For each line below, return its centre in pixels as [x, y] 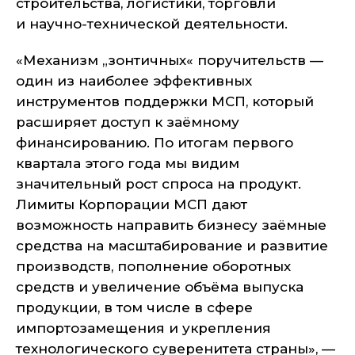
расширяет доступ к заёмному [128, 122]
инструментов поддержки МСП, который [165, 101]
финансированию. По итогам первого [155, 143]
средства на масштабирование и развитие [172, 246]
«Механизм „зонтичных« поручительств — [170, 60]
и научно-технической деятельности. [152, 24]
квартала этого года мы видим [128, 163]
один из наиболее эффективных [134, 81]
